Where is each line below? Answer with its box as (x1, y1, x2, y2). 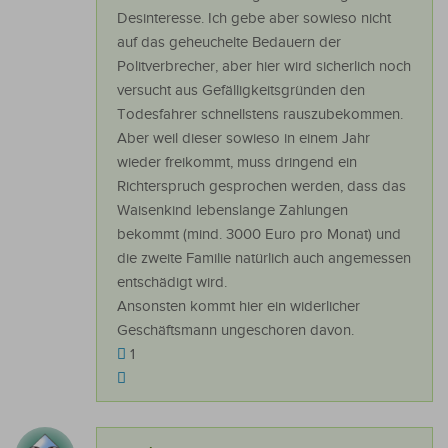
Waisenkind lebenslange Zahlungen (117, 202, 348, 220)
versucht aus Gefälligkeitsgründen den (117, 82, 365, 100)
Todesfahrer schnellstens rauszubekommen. (117, 106, 403, 124)
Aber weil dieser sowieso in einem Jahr (117, 130, 370, 148)
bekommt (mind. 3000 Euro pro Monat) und (117, 226, 401, 244)
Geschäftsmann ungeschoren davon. (117, 322, 354, 340)
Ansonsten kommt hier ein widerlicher (117, 298, 360, 316)
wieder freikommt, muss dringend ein (117, 154, 357, 172)
